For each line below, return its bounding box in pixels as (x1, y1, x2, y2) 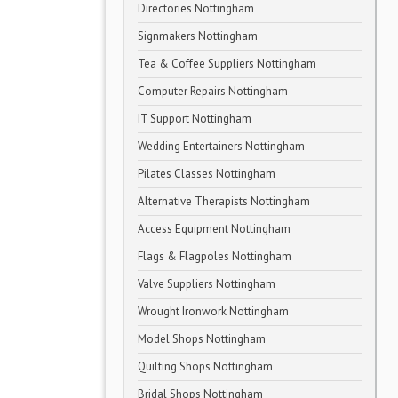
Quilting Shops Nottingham (138, 359, 273, 374)
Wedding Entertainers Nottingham (138, 139, 305, 154)
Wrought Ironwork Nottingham (138, 304, 289, 319)
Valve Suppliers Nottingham (138, 276, 275, 291)
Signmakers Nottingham (138, 28, 258, 44)
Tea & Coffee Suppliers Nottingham (138, 56, 316, 71)
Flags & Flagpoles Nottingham (138, 249, 291, 264)
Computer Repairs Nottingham (138, 84, 288, 99)
